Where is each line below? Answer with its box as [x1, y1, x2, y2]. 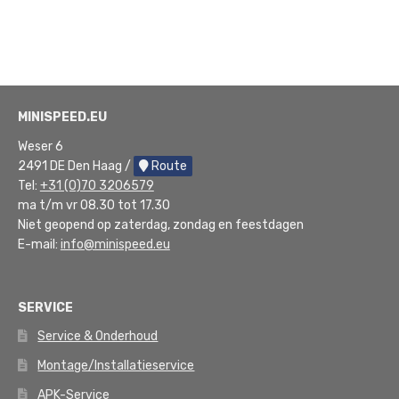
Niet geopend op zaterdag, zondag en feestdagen [17, 217, 304, 233]
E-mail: [17, 237, 61, 253]
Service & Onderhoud [37, 329, 159, 345]
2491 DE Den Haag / [17, 159, 134, 175]
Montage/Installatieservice [37, 358, 195, 374]
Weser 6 [17, 139, 63, 155]
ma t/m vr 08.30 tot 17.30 [17, 198, 170, 214]
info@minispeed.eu [60, 237, 170, 253]
